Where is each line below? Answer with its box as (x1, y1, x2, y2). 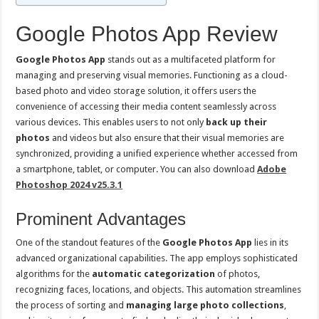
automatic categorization (92, 268, 216, 279)
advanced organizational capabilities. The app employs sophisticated (16, 253, 298, 263)
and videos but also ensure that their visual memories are (50, 132, 285, 143)
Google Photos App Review (16, 22, 278, 46)
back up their (206, 117, 268, 127)
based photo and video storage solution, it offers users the (16, 85, 257, 96)
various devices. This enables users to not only (16, 117, 206, 127)
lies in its (252, 237, 289, 248)
